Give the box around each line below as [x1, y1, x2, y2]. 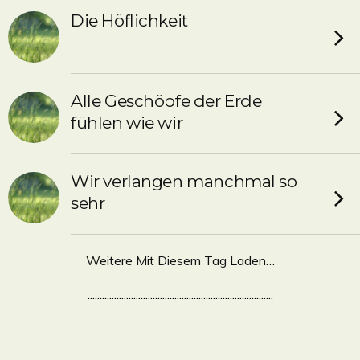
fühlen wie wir [71, 112, 183, 133]
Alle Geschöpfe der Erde [71, 91, 262, 111]
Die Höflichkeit [71, 10, 188, 31]
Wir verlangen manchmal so [71, 171, 297, 191]
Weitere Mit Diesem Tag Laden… [85, 252, 275, 268]
